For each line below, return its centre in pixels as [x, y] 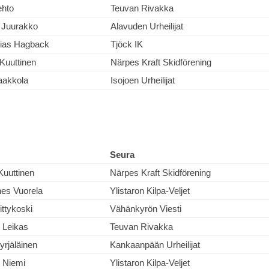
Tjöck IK [127, 44]
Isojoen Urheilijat [143, 80]
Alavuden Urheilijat [147, 26]
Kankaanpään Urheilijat [155, 245]
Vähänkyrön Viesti [146, 209]
